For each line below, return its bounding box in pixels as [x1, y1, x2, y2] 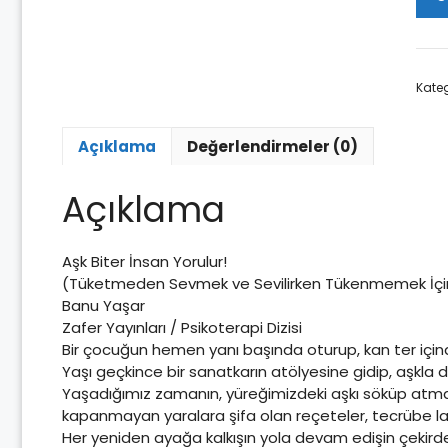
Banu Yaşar [62, 295, 145, 317]
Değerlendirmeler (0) [187, 135, 358, 157]
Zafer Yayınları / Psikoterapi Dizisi [62, 317, 302, 339]
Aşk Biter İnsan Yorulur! [62, 251, 227, 273]
